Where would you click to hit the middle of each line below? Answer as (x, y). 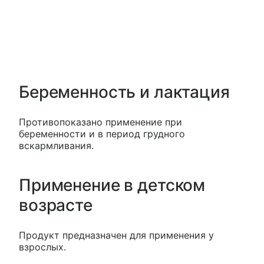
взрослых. (42, 247)
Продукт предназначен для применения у (116, 235)
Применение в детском (112, 185)
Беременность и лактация (124, 92)
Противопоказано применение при (100, 122)
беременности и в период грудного (102, 133)
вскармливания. (56, 145)
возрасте (56, 205)
